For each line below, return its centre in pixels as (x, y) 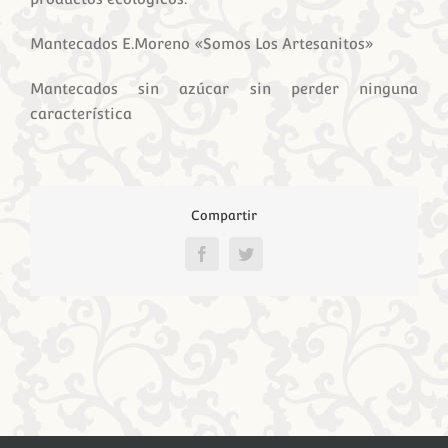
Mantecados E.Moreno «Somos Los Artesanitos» (202, 43)
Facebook (231, 260)
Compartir (224, 215)
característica (81, 113)
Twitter (267, 260)
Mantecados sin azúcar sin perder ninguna (224, 88)
